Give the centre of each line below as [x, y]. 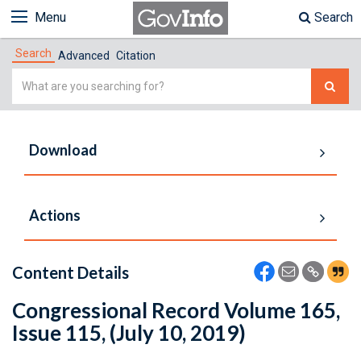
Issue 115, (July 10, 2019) [129, 333]
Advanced [84, 56]
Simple [32, 78]
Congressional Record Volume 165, [176, 310]
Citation [136, 56]
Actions [55, 215]
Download [63, 150]
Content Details [71, 272]
